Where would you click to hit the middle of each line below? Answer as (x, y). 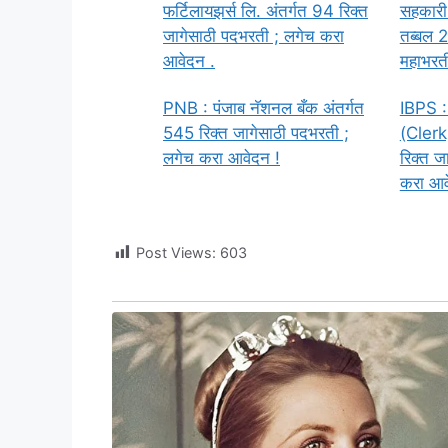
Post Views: (176, 253)
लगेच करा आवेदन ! (221, 157)
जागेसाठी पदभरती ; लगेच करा (253, 36)
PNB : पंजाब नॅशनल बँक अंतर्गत (263, 107)
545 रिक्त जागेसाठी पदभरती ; (256, 132)
